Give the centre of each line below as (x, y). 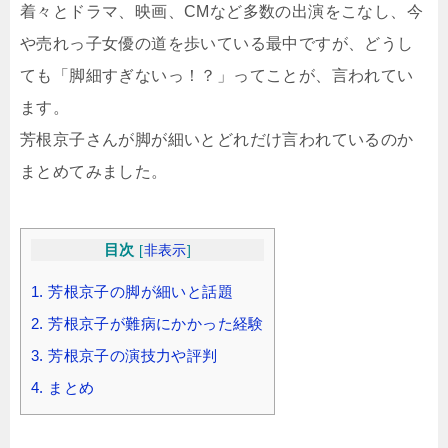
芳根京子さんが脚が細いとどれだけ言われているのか (217, 139)
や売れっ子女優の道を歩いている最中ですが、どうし (217, 43)
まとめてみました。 (94, 171)
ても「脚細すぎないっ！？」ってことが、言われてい (217, 75)
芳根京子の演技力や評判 (130, 356)
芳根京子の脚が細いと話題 (138, 292)
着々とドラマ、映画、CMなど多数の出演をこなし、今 (221, 11)
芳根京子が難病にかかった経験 (153, 324)
